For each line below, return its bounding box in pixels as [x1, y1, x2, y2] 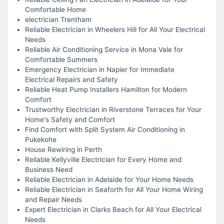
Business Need [24, 165, 72, 173]
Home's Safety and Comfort [24, 115, 115, 123]
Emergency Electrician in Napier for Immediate [24, 65, 174, 73]
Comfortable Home [24, 5, 86, 13]
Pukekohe [24, 135, 56, 143]
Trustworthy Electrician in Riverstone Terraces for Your [24, 105, 201, 113]
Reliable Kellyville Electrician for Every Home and [24, 155, 181, 163]
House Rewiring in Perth [24, 145, 102, 153]
